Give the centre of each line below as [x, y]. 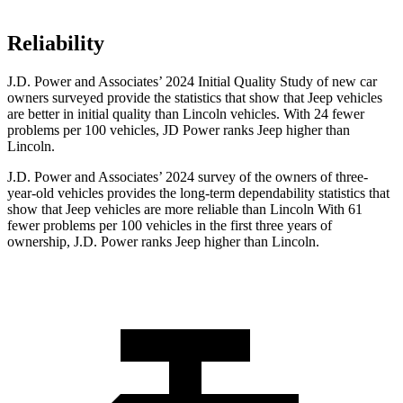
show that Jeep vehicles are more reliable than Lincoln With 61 [185, 210]
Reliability [56, 44]
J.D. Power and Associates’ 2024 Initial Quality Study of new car [192, 82]
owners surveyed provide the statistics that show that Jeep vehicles [195, 98]
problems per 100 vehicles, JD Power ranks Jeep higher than [179, 130]
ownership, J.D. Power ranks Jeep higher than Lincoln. [163, 242]
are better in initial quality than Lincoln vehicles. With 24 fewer [186, 114]
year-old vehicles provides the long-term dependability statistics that [198, 193]
